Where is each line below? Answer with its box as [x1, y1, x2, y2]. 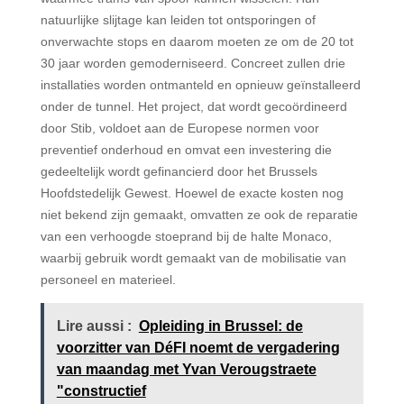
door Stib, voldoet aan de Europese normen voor [40, 120, 319, 135]
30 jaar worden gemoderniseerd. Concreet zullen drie [40, 55, 345, 70]
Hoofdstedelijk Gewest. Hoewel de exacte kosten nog [40, 185, 344, 200]
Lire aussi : [56, 317, 132, 334]
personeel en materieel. [40, 271, 176, 287]
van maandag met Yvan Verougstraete [56, 361, 317, 377]
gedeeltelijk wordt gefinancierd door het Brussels [40, 163, 317, 179]
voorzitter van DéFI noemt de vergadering [56, 339, 340, 355]
